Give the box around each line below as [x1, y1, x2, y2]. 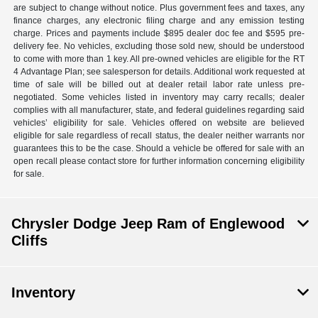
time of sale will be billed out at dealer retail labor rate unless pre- [13, 79, 305, 90]
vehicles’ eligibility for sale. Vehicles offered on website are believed [13, 118, 305, 128]
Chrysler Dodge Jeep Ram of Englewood [11, 216, 285, 232]
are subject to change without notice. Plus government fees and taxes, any [13, 3, 305, 13]
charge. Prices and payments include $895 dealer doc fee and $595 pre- [13, 28, 305, 39]
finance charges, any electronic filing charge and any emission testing [13, 16, 305, 26]
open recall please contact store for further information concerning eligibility [13, 156, 305, 167]
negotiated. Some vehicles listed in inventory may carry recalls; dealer [13, 92, 305, 103]
